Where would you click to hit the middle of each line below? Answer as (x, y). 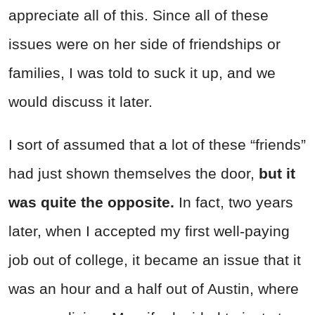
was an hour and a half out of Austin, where (154, 288)
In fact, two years (234, 202)
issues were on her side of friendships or (144, 44)
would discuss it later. (81, 101)
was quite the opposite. (91, 202)
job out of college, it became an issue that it (155, 259)
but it (277, 173)
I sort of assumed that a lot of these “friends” (157, 144)
